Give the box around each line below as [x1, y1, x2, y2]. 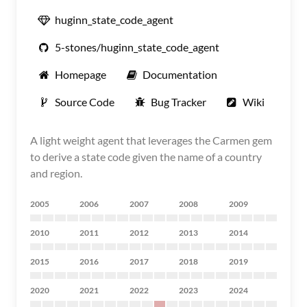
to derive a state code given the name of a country [30, 150, 262, 163]
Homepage [55, 68, 106, 81]
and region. [30, 167, 82, 180]
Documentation [143, 68, 217, 81]
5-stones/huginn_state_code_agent [55, 40, 219, 53]
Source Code [55, 95, 114, 108]
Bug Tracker [151, 95, 206, 108]
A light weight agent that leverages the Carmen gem [30, 134, 272, 147]
